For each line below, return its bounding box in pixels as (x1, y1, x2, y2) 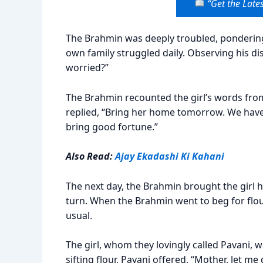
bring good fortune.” (66, 120, 158, 133)
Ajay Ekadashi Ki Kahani (115, 150, 224, 163)
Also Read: (66, 150, 115, 163)
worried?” (66, 61, 109, 74)
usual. (66, 208, 92, 222)
